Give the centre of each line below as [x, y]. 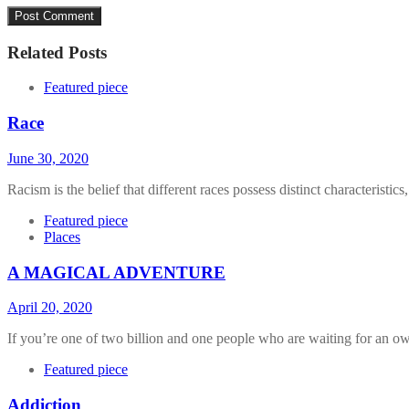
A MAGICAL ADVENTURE [116, 272]
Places [62, 236]
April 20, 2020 [50, 308]
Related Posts [57, 52]
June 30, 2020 [48, 158]
